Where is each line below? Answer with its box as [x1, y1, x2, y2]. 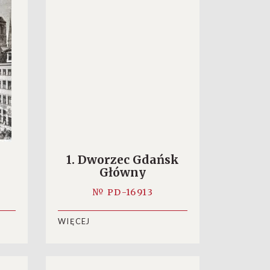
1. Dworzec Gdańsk [66, 152, 179, 167]
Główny [99, 165, 146, 180]
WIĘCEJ [58, 216, 90, 227]
